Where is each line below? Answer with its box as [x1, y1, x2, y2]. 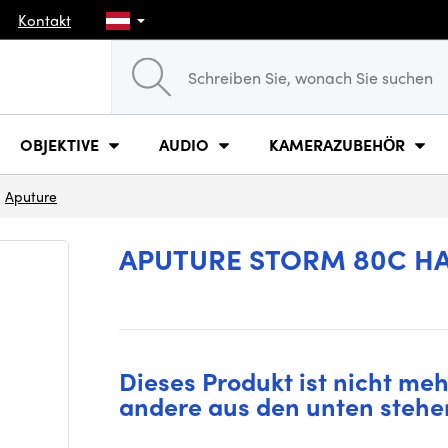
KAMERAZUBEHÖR [269, 132, 405, 156]
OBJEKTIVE [20, 132, 99, 156]
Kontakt [18, 8, 71, 31]
